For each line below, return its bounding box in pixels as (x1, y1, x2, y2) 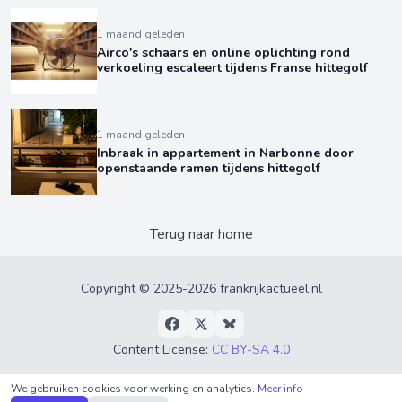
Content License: (112, 341, 212, 359)
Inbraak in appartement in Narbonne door (97, 144, 354, 162)
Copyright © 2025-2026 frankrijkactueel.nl (80, 280, 322, 298)
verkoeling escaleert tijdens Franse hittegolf (97, 59, 368, 77)
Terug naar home (149, 224, 253, 245)
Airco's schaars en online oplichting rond (97, 44, 350, 62)
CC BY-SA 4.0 (211, 341, 290, 359)
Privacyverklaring (42, 370, 140, 388)
